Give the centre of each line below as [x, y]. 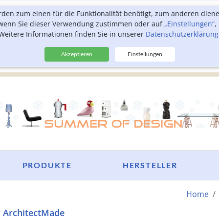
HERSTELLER [150, 165]
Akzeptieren [77, 54]
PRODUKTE [47, 165]
